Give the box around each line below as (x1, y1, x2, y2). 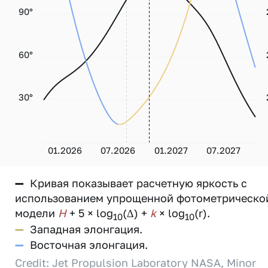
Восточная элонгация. (30, 237, 148, 251)
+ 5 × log (66, 206, 113, 220)
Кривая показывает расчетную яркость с (30, 176, 247, 190)
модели (15, 206, 58, 220)
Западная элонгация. (30, 222, 142, 236)
